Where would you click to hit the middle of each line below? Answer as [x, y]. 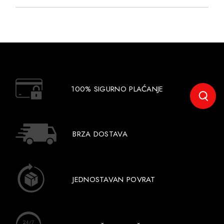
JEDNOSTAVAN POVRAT [114, 179]
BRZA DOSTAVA [100, 134]
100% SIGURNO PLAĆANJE [117, 89]
